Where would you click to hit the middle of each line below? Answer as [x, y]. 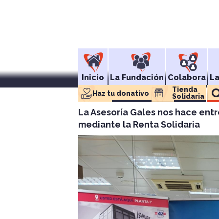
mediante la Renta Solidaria [139, 124]
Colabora [187, 77]
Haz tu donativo [121, 93]
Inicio [93, 77]
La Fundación [137, 77]
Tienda [185, 89]
